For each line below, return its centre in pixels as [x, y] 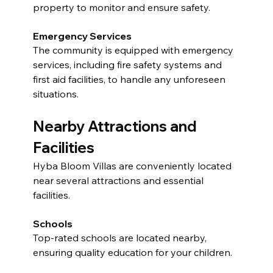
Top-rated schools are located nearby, [121, 237]
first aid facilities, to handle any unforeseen [130, 79]
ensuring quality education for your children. [132, 252]
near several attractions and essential [119, 180]
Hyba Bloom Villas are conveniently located [133, 165]
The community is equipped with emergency [134, 50]
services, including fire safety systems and [128, 64]
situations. [55, 94]
